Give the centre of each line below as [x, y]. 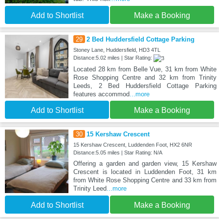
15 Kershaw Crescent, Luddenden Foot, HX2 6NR [132, 145]
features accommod [101, 94]
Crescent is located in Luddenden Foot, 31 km [145, 172]
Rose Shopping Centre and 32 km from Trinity [145, 78]
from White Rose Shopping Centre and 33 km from [145, 180]
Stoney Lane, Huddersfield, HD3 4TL [117, 50]
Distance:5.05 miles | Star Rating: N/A [118, 153]
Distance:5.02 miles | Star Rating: [113, 58]
